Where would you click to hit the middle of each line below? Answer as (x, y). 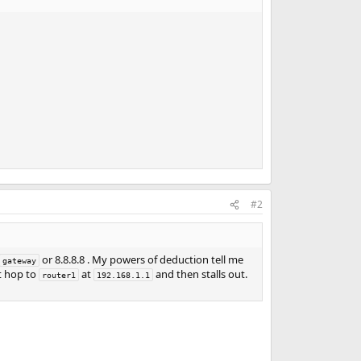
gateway (19, 260)
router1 (58, 275)
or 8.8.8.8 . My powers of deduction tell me (141, 259)
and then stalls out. (200, 274)
